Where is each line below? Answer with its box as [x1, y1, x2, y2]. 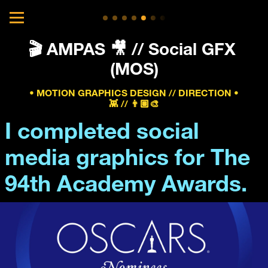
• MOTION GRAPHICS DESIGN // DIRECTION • [29, 90, 239, 99]
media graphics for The [5, 148, 250, 172]
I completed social [5, 122, 199, 145]
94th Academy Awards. [5, 175, 247, 198]
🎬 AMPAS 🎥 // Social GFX [28, 42, 236, 60]
